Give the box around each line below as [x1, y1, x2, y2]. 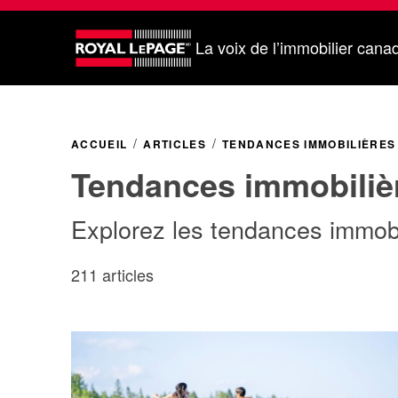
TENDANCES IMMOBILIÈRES [221, 135, 396, 152]
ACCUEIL [71, 135, 128, 152]
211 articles [71, 262, 154, 286]
